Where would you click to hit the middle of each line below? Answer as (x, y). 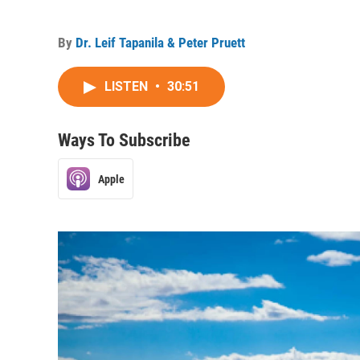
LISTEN (128, 86)
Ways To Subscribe (124, 140)
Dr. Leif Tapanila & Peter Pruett (160, 43)
